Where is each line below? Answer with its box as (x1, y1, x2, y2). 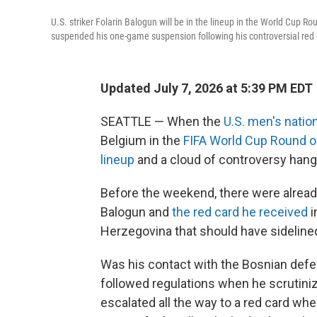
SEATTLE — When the (100, 113, 224, 129)
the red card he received (172, 204, 308, 219)
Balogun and (100, 204, 172, 219)
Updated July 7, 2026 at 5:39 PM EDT (100, 80, 313, 96)
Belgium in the (100, 132, 183, 148)
